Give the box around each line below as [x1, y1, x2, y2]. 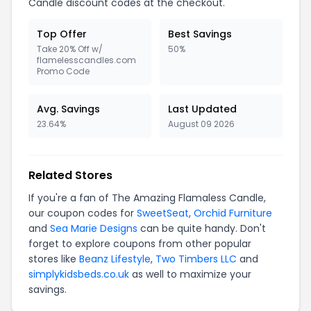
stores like [28, 251, 79, 266]
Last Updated [168, 101, 237, 116]
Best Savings [168, 26, 232, 41]
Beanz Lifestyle [79, 251, 151, 266]
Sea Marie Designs [50, 221, 137, 235]
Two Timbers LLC [155, 251, 237, 266]
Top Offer [37, 26, 87, 41]
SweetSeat [137, 205, 189, 220]
